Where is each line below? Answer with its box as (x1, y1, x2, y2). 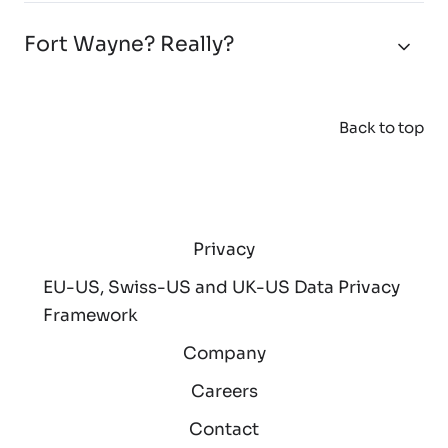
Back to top (339, 117, 424, 137)
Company (182, 342, 266, 364)
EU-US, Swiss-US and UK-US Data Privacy (42, 276, 400, 298)
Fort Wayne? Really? (24, 30, 234, 57)
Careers (190, 380, 258, 402)
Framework (42, 304, 138, 326)
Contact (189, 418, 259, 440)
